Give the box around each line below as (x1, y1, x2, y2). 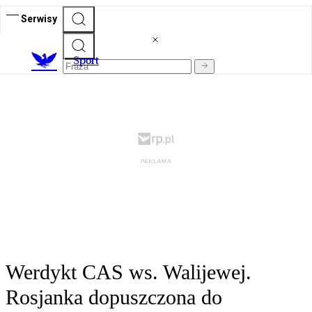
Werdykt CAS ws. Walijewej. (6, 260, 251, 284)
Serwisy (21, 13, 57, 24)
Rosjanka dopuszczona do (6, 286, 222, 309)
